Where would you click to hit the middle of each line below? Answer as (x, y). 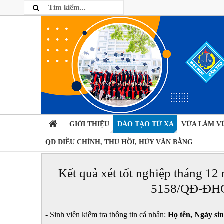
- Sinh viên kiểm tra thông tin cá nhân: (106, 215)
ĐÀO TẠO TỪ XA (145, 124)
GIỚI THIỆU (89, 124)
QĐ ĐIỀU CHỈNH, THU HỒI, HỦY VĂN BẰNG (119, 142)
